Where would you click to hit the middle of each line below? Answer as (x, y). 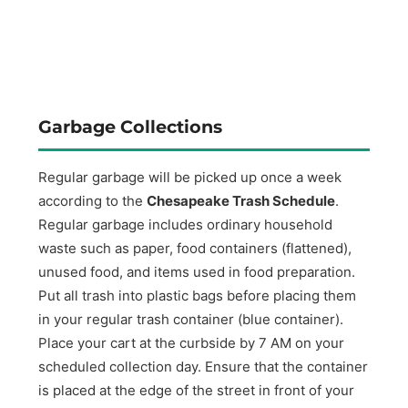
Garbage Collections (131, 127)
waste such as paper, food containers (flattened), (195, 248)
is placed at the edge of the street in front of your (197, 390)
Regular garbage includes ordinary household (186, 224)
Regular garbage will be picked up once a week (190, 177)
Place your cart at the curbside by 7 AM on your (192, 342)
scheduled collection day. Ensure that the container (204, 366)
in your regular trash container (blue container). (191, 319)
